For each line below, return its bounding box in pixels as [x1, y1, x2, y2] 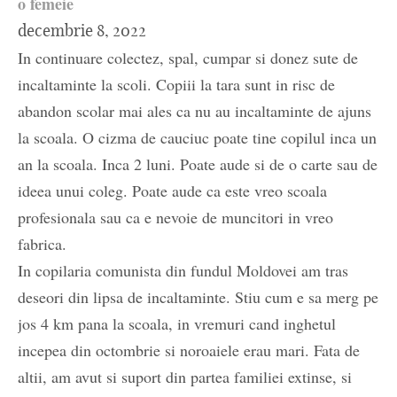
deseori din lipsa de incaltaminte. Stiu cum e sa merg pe [18, 286, 378, 308]
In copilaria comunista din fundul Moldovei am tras [18, 260, 348, 282]
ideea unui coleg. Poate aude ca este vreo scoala [18, 180, 327, 202]
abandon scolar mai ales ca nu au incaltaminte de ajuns [18, 100, 371, 122]
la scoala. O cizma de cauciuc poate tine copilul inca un [18, 127, 377, 149]
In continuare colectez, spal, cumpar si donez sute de [18, 47, 358, 69]
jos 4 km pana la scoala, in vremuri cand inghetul [18, 313, 336, 335]
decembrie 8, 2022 [18, 20, 146, 42]
